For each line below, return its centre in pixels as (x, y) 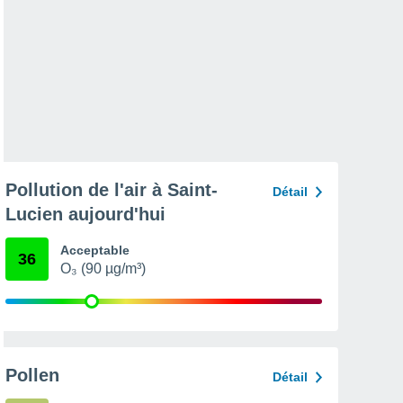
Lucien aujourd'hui (85, 214)
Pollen (32, 375)
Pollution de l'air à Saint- (112, 190)
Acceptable (95, 250)
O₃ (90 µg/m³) (103, 269)
